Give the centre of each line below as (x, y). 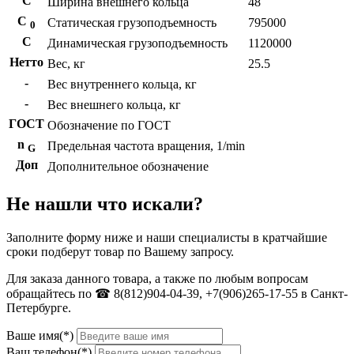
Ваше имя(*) (40, 335)
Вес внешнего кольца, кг (114, 105)
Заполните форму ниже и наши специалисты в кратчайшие (167, 237)
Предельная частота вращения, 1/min (146, 146)
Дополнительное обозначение (128, 166)
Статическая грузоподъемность (132, 23)
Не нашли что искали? (105, 203)
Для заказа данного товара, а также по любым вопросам (157, 278)
